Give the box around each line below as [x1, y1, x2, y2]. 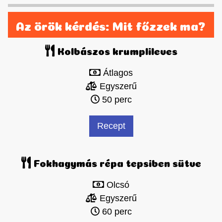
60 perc [99, 207, 132, 217]
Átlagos [101, 68, 133, 78]
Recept [97, 121, 125, 131]
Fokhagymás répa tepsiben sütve [31, 160, 201, 165]
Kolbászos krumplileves [55, 48, 177, 53]
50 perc [99, 95, 132, 105]
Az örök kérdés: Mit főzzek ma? [16, 22, 206, 28]
